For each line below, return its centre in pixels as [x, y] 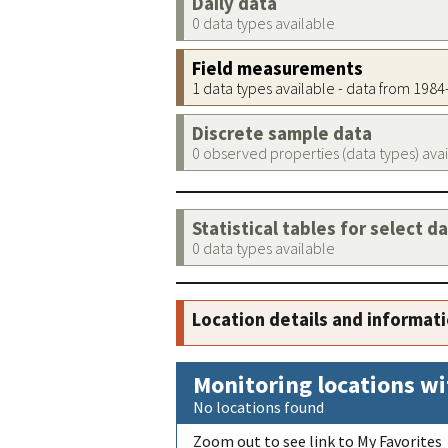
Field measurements [277, 68]
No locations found [258, 407]
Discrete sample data [282, 133]
